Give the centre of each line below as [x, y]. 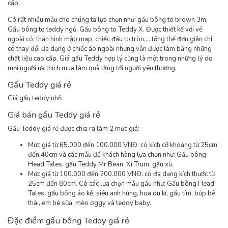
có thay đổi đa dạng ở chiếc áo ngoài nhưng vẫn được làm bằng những [110, 49]
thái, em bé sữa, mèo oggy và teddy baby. [90, 203]
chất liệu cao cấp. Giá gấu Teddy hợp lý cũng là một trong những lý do [110, 58]
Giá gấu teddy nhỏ [35, 98]
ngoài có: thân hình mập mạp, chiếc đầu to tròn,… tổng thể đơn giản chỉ [110, 39]
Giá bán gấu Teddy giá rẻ [54, 115]
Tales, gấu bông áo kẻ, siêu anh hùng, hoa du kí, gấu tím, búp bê [122, 193]
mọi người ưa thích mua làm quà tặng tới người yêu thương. [92, 68]
